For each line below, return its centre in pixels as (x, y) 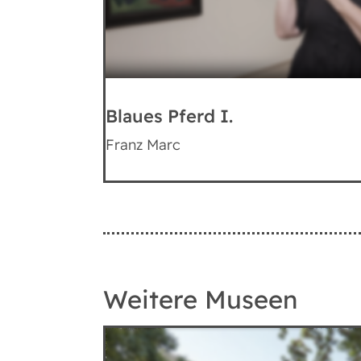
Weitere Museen (200, 300)
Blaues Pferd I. (169, 116)
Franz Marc (143, 145)
